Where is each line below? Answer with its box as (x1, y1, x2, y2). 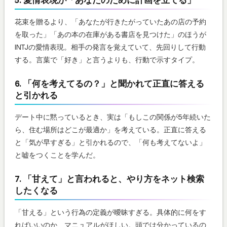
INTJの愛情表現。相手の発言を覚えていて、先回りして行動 (15, 42, 206, 52)
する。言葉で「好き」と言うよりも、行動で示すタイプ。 (15, 55, 199, 64)
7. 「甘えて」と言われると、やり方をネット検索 (15, 173, 204, 184)
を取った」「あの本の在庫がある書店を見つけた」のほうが (15, 29, 206, 39)
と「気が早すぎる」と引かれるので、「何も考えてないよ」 (15, 137, 206, 147)
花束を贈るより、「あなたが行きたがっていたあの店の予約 (15, 17, 206, 26)
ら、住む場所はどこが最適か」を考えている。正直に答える (15, 125, 206, 134)
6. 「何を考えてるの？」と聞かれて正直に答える (15, 78, 204, 89)
